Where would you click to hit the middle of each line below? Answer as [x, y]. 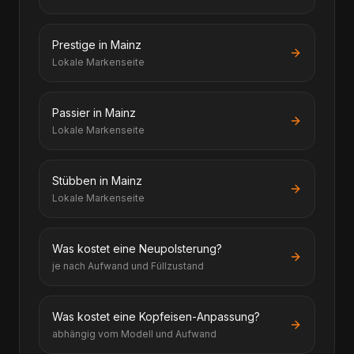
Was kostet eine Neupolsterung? [137, 249]
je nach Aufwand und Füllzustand [128, 266]
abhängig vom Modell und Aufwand [134, 334]
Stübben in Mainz [97, 181]
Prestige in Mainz [97, 45]
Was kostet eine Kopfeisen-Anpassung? [156, 316]
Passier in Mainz [94, 113]
